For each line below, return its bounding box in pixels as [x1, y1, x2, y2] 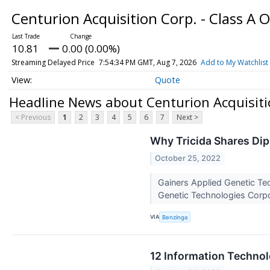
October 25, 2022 [155, 153, 221, 163]
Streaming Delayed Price [11, 57, 95, 67]
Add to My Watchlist [200, 57, 268, 67]
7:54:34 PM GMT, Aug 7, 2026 [98, 57, 196, 67]
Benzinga [162, 213, 188, 221]
